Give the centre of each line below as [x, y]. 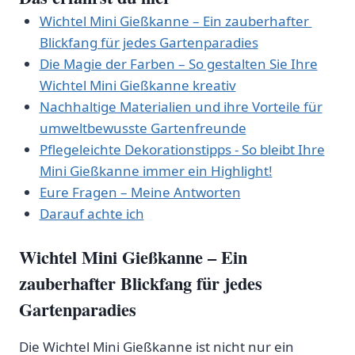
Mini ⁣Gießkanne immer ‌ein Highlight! [156, 170]
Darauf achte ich [92, 213]
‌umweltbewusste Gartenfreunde [143, 128]
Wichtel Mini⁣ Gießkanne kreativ [137, 85]
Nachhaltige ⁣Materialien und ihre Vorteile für [181, 106]
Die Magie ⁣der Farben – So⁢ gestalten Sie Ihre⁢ [178, 63]
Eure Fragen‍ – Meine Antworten [140, 192]
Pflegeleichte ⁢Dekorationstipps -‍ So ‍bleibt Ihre [182, 149]
